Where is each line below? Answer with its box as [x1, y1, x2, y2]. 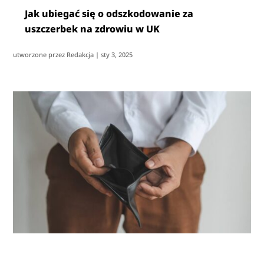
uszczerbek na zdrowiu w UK [25, 22, 160, 35]
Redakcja [67, 49, 94, 59]
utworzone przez [13, 49, 67, 59]
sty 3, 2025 [101, 49, 133, 59]
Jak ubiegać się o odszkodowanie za [25, 6, 194, 20]
